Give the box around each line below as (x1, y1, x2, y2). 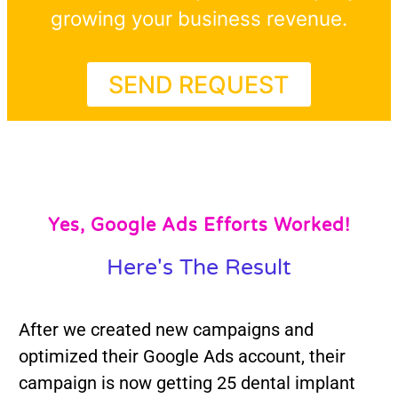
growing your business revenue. (51, 5, 347, 30)
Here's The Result (107, 254, 291, 282)
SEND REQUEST (108, 70, 290, 99)
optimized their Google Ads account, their (18, 346, 346, 368)
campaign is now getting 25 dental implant (18, 372, 355, 394)
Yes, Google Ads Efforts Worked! (47, 215, 351, 237)
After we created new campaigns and (18, 319, 314, 341)
